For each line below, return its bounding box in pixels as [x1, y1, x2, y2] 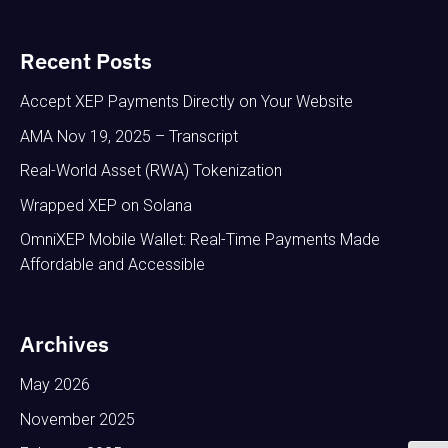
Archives [20, 329, 109, 359]
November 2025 [20, 409, 135, 429]
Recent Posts [20, 46, 152, 76]
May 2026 [20, 375, 90, 395]
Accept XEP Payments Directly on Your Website [20, 92, 353, 112]
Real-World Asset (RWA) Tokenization [20, 161, 282, 181]
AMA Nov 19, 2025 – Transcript [20, 126, 238, 146]
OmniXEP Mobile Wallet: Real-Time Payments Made [20, 230, 380, 250]
